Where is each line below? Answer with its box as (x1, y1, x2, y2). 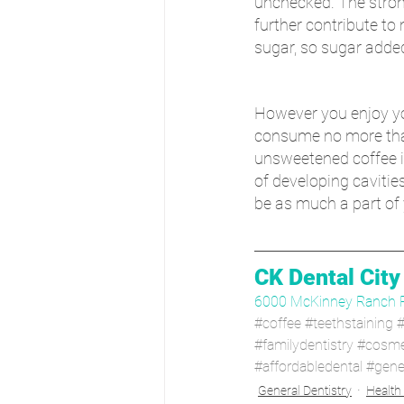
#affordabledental (254, 357, 363, 375)
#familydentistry (254, 335, 353, 353)
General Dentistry (258, 382, 352, 398)
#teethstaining (305, 314, 393, 332)
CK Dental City (254, 263, 400, 290)
